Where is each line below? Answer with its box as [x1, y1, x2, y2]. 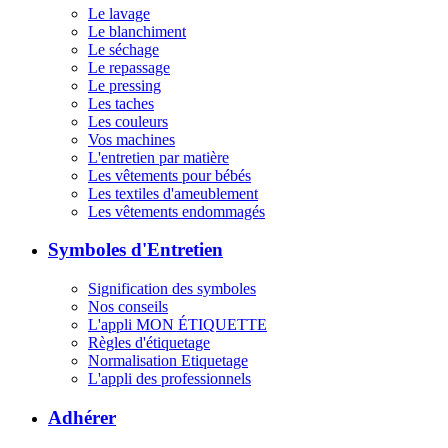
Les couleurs [88, 112, 168, 130]
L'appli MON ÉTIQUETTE [88, 316, 267, 334]
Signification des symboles [88, 280, 256, 298]
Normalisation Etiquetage [88, 352, 248, 370]
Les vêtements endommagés [88, 202, 265, 220]
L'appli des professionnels [88, 370, 251, 388]
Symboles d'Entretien [48, 239, 223, 261]
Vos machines [88, 130, 175, 148]
